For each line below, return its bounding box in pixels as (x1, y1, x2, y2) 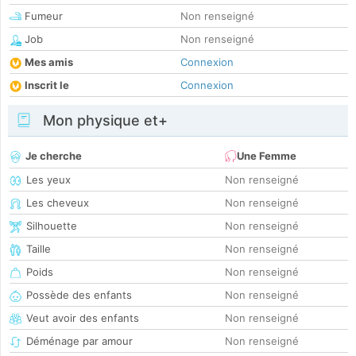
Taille (26, 242, 51, 256)
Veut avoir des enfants (26, 311, 139, 325)
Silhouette (26, 219, 77, 233)
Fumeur (21, 10, 63, 23)
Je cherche (25, 149, 82, 163)
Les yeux (26, 173, 71, 187)
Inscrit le (25, 79, 69, 92)
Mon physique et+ (39, 112, 168, 130)
